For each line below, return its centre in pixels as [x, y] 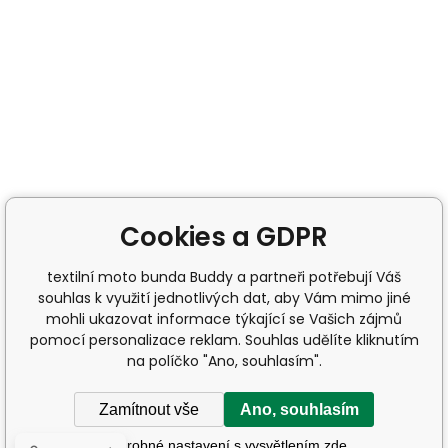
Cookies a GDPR [224, 237]
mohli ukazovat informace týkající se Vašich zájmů [224, 319]
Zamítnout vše [149, 409]
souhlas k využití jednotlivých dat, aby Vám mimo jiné [224, 298]
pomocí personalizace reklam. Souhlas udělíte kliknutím [224, 340]
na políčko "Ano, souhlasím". [224, 361]
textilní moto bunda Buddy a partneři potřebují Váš [224, 277]
